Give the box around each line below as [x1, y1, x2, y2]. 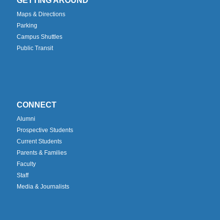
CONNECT [16, 100, 56, 109]
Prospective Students [16, 126, 73, 134]
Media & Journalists [16, 183, 69, 190]
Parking [16, 22, 37, 29]
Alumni [16, 115, 35, 122]
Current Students [16, 137, 62, 145]
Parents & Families [16, 149, 67, 156]
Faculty [16, 160, 36, 167]
